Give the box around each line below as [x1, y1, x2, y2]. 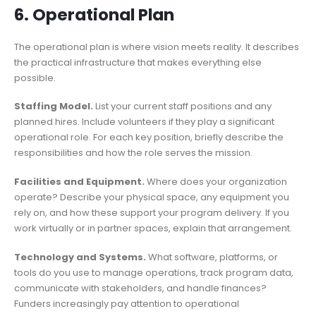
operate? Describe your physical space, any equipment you [14, 190, 289, 204]
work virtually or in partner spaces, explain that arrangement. [14, 221, 292, 235]
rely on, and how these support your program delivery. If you [14, 205, 289, 219]
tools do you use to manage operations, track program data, [14, 265, 293, 279]
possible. [14, 71, 56, 85]
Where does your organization [145, 174, 287, 188]
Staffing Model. [14, 99, 93, 114]
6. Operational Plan [14, 3, 174, 26]
